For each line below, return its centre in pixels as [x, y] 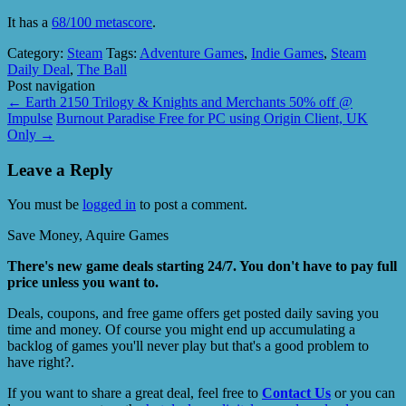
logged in [109, 205]
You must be [45, 205]
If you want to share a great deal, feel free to [135, 393]
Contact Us [296, 393]
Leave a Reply [60, 169]
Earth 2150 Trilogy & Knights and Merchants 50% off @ [187, 101]
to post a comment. [192, 205]
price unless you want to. [83, 283]
